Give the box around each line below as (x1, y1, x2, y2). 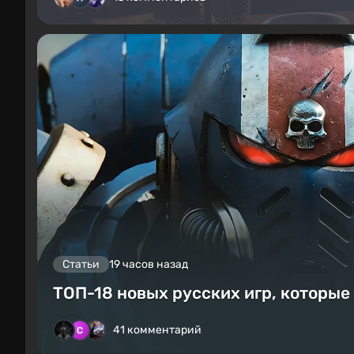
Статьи (62, 258, 100, 272)
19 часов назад (109, 258, 188, 272)
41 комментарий (113, 323, 201, 337)
